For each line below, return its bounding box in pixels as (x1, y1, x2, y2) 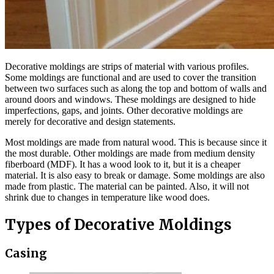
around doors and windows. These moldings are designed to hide (5, 94, 256, 105)
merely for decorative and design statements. (5, 116, 176, 127)
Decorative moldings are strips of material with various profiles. (5, 61, 249, 72)
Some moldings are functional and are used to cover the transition (5, 72, 256, 83)
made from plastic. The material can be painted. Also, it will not (5, 181, 249, 192)
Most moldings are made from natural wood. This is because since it (5, 137, 267, 148)
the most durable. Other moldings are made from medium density (5, 148, 255, 159)
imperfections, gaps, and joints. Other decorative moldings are (5, 105, 243, 116)
